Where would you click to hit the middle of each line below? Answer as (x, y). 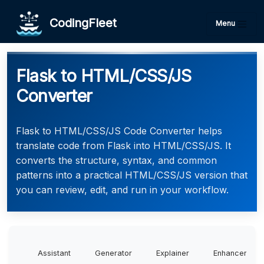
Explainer (173, 253)
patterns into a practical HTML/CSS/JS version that (132, 175)
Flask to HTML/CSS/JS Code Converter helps (119, 131)
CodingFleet (80, 23)
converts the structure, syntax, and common (116, 160)
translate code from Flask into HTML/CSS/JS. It (123, 146)
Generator (113, 253)
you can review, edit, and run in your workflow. (122, 190)
